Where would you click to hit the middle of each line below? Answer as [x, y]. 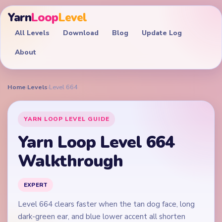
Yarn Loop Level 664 [96, 142]
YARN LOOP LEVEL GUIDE [66, 119]
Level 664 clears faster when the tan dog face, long [107, 204]
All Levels [32, 33]
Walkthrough [71, 161]
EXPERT [35, 185]
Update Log [162, 33]
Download [81, 33]
